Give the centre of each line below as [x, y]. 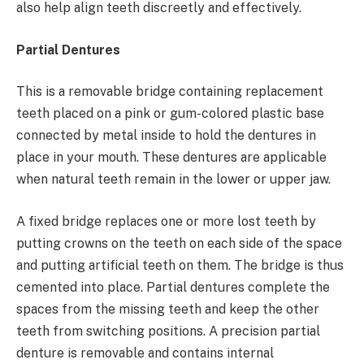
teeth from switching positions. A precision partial [168, 331]
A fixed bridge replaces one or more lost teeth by [166, 222]
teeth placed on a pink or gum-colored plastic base [170, 114]
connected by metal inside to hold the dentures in [166, 136]
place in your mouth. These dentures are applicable [171, 158]
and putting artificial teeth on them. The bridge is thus [180, 266]
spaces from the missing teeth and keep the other [168, 310]
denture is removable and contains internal [145, 353]
